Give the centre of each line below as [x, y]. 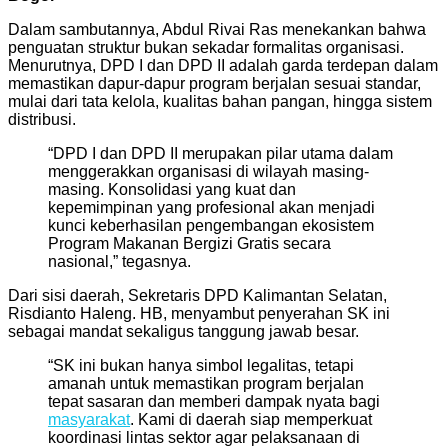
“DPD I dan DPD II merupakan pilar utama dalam [220, 153]
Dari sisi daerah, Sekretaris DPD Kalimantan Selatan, [197, 295]
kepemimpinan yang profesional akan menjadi [211, 207]
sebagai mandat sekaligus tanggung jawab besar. [183, 331]
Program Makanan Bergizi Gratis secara [189, 243]
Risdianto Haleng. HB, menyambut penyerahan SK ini [199, 313]
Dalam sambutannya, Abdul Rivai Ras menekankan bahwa [217, 29]
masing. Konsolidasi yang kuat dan [172, 189]
